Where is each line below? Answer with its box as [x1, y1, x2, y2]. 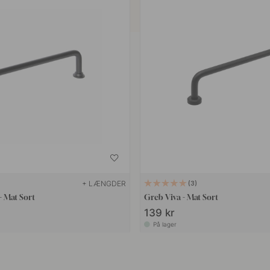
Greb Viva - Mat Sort [144, 192, 219, 202]
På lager [153, 220, 177, 228]
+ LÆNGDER [81, 178, 126, 188]
